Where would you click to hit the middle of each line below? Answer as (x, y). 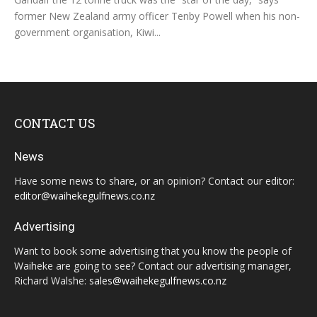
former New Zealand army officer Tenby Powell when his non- (157, 16)
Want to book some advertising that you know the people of (153, 251)
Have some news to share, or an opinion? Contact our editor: (154, 181)
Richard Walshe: (52, 281)
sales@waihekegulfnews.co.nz (158, 281)
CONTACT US (55, 123)
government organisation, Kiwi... (87, 33)
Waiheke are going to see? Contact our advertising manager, (153, 266)
